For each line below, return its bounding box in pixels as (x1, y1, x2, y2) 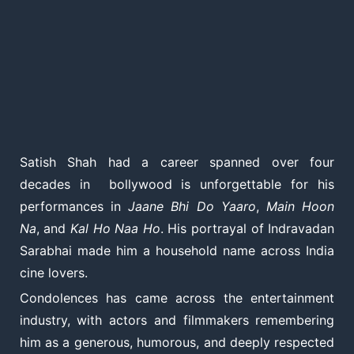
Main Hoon (266, 198, 335, 215)
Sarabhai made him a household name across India (19, 243, 335, 259)
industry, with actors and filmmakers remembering (19, 312, 335, 329)
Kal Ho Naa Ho (70, 220, 160, 237)
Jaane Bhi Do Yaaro (128, 198, 256, 215)
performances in (19, 198, 129, 215)
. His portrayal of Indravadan (160, 220, 335, 237)
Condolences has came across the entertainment (19, 290, 335, 307)
